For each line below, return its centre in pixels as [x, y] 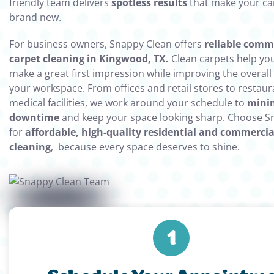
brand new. [35, 17]
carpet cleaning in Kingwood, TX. [90, 59]
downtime [34, 118]
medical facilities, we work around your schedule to [128, 103]
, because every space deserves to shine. [145, 147]
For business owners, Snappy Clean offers [107, 44]
